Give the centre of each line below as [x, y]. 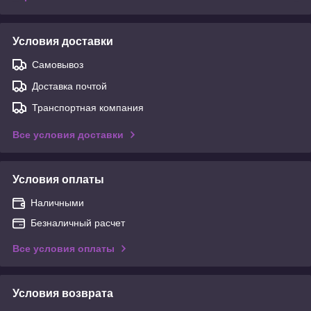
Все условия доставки [68, 134]
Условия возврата [63, 293]
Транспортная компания [88, 107]
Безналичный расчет [78, 222]
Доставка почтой [69, 86]
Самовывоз [58, 64]
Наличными [57, 202]
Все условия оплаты [64, 248]
